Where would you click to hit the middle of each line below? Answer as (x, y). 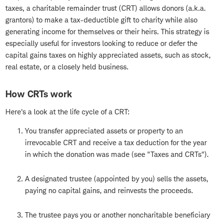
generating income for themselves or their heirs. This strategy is (107, 32)
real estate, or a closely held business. (67, 67)
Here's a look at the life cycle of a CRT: (67, 112)
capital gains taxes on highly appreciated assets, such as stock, (108, 55)
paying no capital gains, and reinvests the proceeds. (109, 191)
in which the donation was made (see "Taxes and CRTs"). (117, 154)
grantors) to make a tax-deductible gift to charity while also (101, 20)
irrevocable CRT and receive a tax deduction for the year (116, 143)
